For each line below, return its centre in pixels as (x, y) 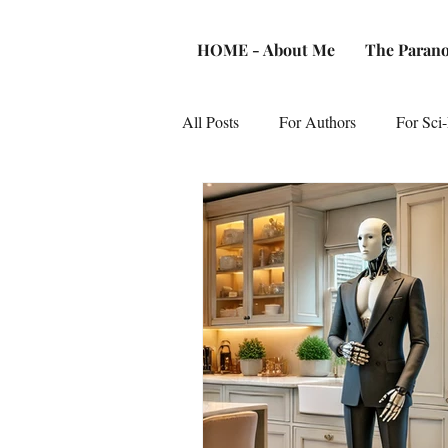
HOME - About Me (266, 49)
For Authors (317, 121)
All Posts (210, 121)
